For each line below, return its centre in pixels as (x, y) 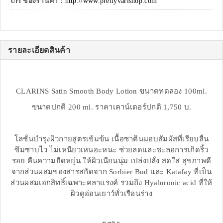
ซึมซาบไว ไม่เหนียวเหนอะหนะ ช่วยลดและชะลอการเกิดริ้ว (111, 150)
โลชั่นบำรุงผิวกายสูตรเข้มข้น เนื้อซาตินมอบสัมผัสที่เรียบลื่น (111, 139)
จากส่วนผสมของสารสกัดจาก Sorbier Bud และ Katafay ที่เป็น (111, 172)
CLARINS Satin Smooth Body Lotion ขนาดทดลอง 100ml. (111, 91)
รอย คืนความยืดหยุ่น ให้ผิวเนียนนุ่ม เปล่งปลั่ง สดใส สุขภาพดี (111, 161)
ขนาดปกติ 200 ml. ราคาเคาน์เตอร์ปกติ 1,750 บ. (111, 107)
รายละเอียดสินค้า (39, 50)
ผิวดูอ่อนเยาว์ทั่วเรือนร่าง (111, 194)
